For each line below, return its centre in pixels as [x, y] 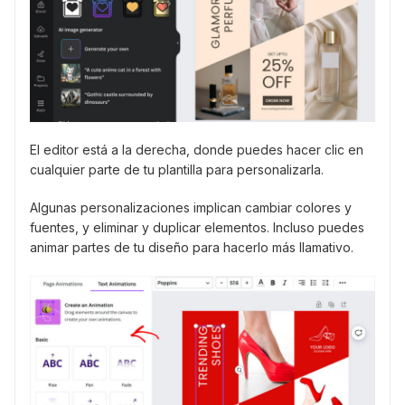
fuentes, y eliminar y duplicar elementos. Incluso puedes [197, 227]
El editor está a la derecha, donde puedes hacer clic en [197, 149]
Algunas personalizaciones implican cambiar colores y [191, 207]
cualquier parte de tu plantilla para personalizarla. [177, 169]
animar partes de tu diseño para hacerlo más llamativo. [192, 247]
